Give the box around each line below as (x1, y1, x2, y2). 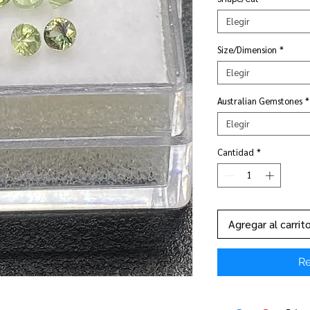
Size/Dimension (217, 43, 277, 55)
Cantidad (217, 145, 254, 158)
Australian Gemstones (217, 94, 302, 107)
